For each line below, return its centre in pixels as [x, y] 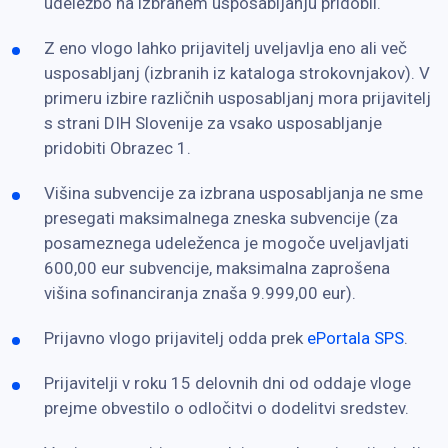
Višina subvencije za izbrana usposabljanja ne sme [233, 192]
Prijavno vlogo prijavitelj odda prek [175, 337]
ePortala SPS [355, 337]
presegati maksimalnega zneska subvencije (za [221, 217]
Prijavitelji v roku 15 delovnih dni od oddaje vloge [227, 382]
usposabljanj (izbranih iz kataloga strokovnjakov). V [237, 72]
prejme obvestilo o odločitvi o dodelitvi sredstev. [226, 407]
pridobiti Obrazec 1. [117, 147]
